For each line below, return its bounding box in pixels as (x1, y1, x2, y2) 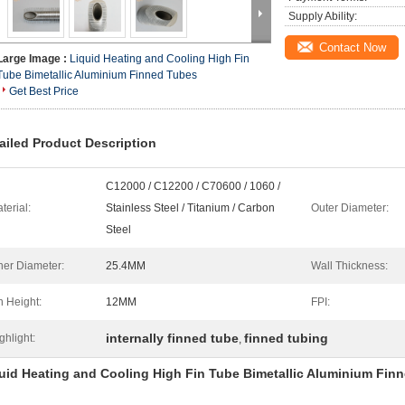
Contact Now (319, 41, 386, 54)
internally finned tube (106, 331, 239, 345)
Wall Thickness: (311, 259, 388, 272)
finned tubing (244, 331, 328, 345)
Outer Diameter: (311, 202, 389, 214)
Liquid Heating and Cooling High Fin (70, 52, 250, 65)
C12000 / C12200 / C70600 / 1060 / (106, 180, 280, 193)
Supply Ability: (288, 10, 357, 23)
